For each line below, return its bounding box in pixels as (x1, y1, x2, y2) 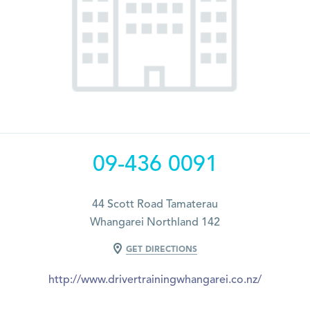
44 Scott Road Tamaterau (92, 199, 218, 210)
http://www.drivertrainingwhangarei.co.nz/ (48, 275, 262, 286)
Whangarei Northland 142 (90, 217, 220, 228)
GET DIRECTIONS (125, 245, 197, 254)
